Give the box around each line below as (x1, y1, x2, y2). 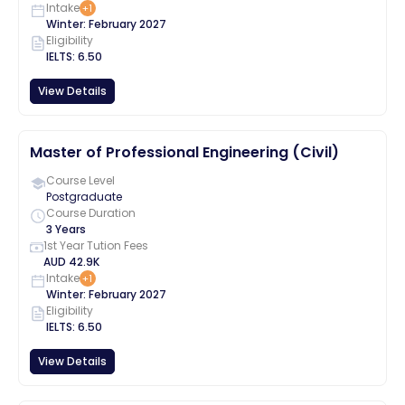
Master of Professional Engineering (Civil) (30, 142, 339, 163)
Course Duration (46, 205, 136, 221)
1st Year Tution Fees (43, 238, 148, 253)
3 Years (46, 221, 86, 237)
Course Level (46, 173, 115, 188)
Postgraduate (46, 189, 122, 204)
